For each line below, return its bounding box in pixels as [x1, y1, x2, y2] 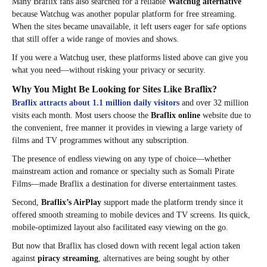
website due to [200, 111, 251, 120]
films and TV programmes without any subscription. [12, 136, 189, 145]
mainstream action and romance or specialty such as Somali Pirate [12, 167, 234, 176]
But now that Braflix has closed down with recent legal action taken [12, 241, 240, 251]
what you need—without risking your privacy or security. [12, 66, 206, 75]
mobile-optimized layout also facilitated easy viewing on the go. [12, 223, 228, 232]
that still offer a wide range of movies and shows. [12, 35, 179, 44]
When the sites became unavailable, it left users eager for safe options [12, 22, 246, 32]
